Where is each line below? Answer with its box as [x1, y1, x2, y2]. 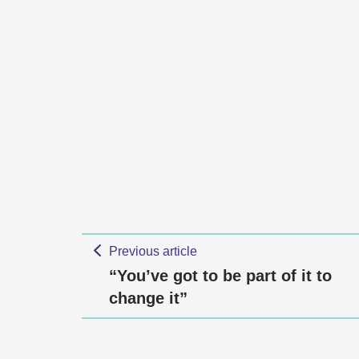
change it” [109, 289, 188, 307]
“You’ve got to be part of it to [109, 267, 332, 284]
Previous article [108, 244, 197, 258]
